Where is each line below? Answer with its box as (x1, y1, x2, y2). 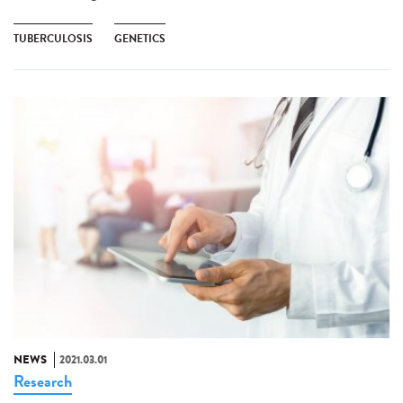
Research (13, 369, 72, 393)
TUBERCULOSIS (13, 31, 93, 48)
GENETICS (114, 31, 166, 48)
